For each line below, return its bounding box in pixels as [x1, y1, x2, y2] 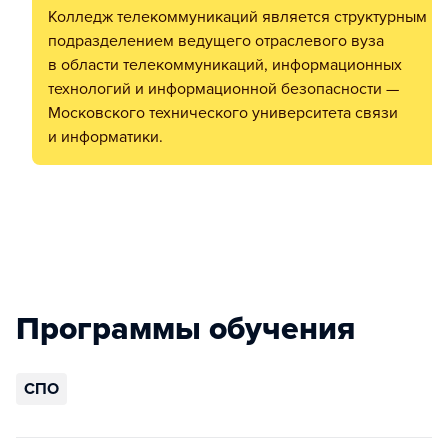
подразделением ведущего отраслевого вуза [48, 31, 384, 52]
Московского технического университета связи [48, 103, 398, 124]
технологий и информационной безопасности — [48, 79, 399, 100]
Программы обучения [16, 310, 355, 349]
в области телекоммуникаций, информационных [48, 55, 402, 76]
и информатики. [48, 127, 163, 148]
